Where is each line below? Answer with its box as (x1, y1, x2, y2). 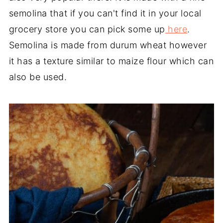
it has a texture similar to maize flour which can (8, 55, 214, 66)
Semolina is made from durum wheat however (8, 39, 207, 50)
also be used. (8, 71, 70, 82)
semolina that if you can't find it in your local (8, 7, 202, 18)
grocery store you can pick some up (8, 23, 165, 34)
